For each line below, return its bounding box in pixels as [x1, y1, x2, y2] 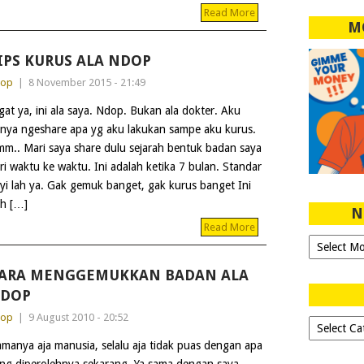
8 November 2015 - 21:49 [28, 76, 145, 89]
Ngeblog [307, 235, 350, 249]
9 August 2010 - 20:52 [28, 311, 128, 323]
